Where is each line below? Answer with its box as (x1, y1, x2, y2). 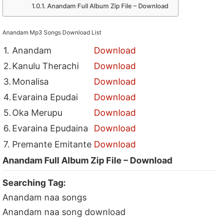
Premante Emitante (12, 139, 92, 149)
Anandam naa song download (2, 206, 126, 217)
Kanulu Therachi (12, 60, 79, 71)
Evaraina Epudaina (12, 123, 89, 133)
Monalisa (12, 76, 49, 87)
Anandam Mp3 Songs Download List (2, 28, 102, 36)
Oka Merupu (12, 107, 63, 118)
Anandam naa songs (2, 192, 87, 202)
